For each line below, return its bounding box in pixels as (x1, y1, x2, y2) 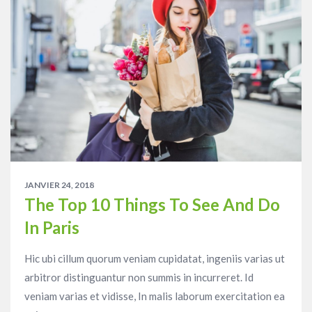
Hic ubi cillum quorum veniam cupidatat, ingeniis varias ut (24, 251, 285, 265)
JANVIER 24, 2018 (24, 179, 94, 190)
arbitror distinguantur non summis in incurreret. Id (24, 270, 253, 283)
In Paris (24, 217, 79, 237)
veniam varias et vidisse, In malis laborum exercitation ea (24, 289, 285, 302)
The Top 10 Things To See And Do (24, 194, 280, 214)
